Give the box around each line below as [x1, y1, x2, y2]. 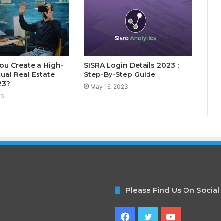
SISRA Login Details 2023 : [83, 61, 179, 70]
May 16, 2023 [90, 83, 128, 91]
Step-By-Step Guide [83, 70, 155, 79]
